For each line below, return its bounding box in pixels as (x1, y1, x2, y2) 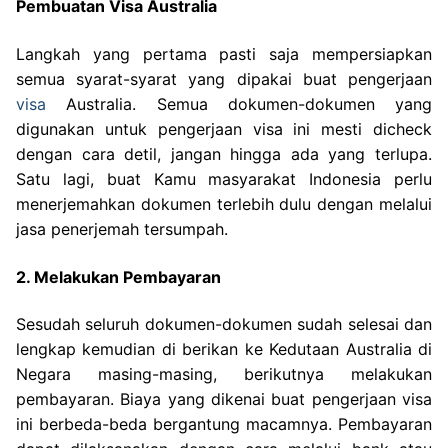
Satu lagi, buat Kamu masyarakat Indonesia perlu (16, 168, 432, 189)
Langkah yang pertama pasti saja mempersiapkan (16, 43, 432, 64)
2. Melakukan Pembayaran (16, 266, 221, 287)
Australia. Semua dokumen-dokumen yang (46, 93, 432, 114)
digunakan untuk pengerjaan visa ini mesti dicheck (16, 118, 432, 139)
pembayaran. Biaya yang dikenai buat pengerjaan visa (16, 389, 432, 410)
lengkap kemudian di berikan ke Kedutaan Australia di (16, 339, 432, 360)
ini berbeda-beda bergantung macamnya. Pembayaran (16, 414, 432, 435)
